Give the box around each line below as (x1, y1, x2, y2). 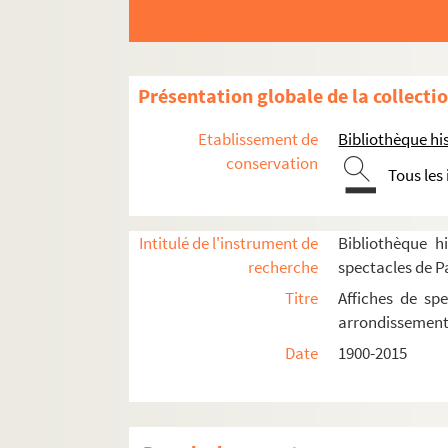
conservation (226, 152, 319, 175)
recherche (248, 256, 319, 279)
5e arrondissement (170, 409, 285, 429)
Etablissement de (198, 128, 319, 151)
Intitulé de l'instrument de (139, 232, 319, 255)
